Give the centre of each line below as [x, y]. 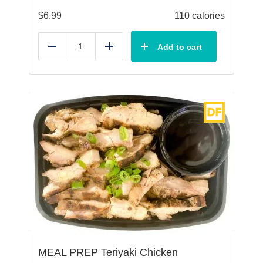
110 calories [200, 16]
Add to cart [180, 47]
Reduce [68, 51]
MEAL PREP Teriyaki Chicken [108, 253]
